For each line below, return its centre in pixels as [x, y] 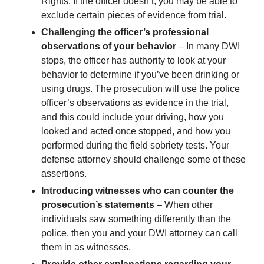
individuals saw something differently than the [136, 219]
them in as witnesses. [86, 247]
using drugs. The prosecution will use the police [141, 88]
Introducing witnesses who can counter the [138, 190]
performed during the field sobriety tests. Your [135, 145]
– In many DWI [208, 46]
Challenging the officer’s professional [125, 32]
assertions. [64, 173]
